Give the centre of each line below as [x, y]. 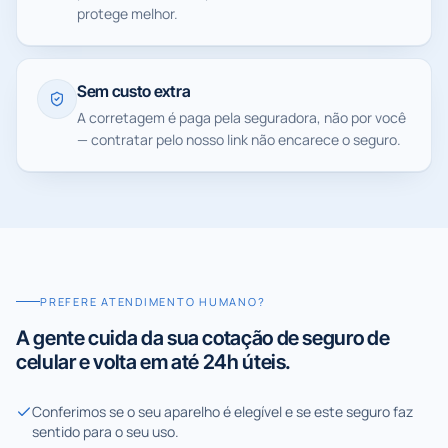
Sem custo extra [134, 91]
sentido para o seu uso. [105, 431]
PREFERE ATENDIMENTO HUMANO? [153, 301]
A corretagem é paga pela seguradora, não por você [241, 117]
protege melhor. [127, 13]
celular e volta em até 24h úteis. [154, 361]
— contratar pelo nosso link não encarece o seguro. [239, 139]
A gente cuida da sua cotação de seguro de [203, 337]
